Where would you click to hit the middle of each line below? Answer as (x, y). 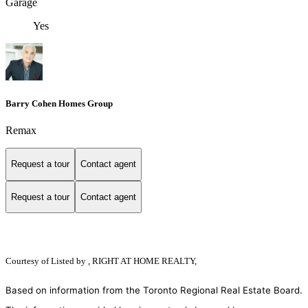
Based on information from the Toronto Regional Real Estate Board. (154, 290)
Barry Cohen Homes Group (59, 103)
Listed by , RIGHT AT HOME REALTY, (124, 261)
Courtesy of (28, 261)
